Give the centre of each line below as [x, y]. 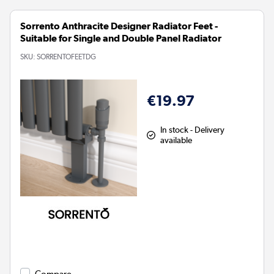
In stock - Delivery [192, 129]
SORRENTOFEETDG [66, 57]
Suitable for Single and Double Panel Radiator [121, 38]
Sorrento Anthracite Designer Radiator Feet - [119, 26]
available [176, 140]
